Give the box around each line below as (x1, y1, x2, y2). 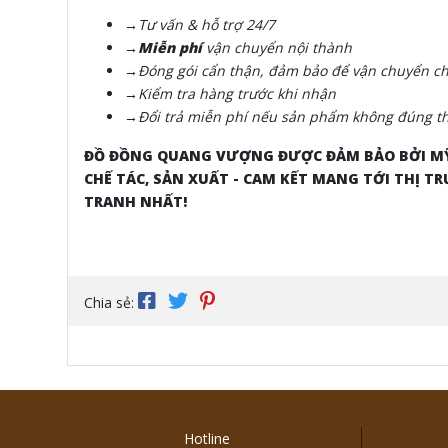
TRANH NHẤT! (84, 192, 187, 212)
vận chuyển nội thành (202, 38, 352, 58)
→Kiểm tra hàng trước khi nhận (124, 84, 336, 104)
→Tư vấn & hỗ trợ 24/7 (124, 15, 275, 35)
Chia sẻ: (84, 293, 138, 313)
